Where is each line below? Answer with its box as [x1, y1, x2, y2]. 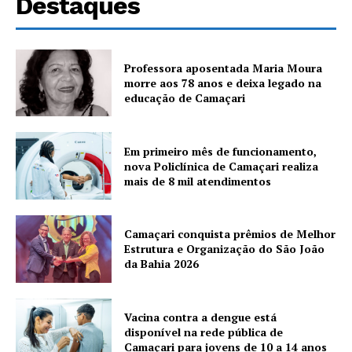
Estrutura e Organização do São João [124, 241, 325, 257]
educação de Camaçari [124, 90, 246, 105]
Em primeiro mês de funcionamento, [124, 143, 317, 159]
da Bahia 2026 [124, 256, 200, 272]
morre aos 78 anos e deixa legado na [124, 75, 322, 90]
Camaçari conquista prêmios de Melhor [124, 226, 336, 242]
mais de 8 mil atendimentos [124, 173, 272, 189]
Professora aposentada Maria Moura [124, 60, 323, 75]
